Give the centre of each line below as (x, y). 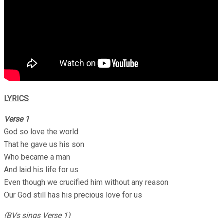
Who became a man (37, 157)
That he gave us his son (44, 144)
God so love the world (41, 131)
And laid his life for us (41, 169)
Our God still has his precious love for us (73, 195)
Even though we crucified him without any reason (86, 182)
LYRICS (16, 98)
